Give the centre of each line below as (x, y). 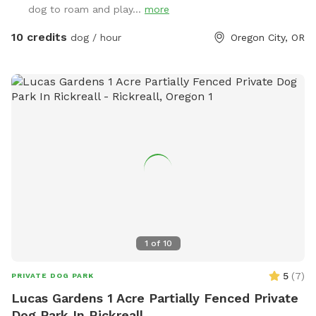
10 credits (39, 37)
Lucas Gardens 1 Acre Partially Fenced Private (155, 298)
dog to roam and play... (86, 9)
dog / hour (94, 37)
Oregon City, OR (268, 37)
